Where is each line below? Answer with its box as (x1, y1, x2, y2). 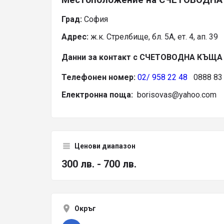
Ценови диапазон (74, 141, 135, 150)
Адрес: (61, 32, 88, 42)
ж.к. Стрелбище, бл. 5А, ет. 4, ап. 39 (88, 32, 218, 42)
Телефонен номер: (61, 72, 137, 82)
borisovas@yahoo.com (137, 89, 216, 99)
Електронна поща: (61, 89, 137, 99)
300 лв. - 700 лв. (61, 157, 136, 170)
